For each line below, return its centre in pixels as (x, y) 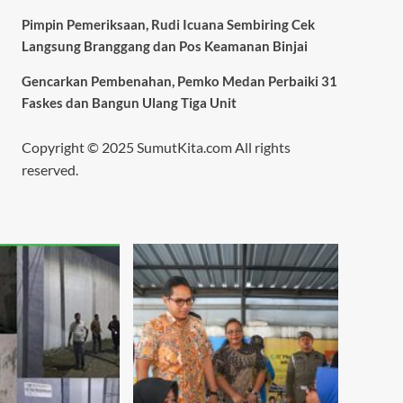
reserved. (49, 170)
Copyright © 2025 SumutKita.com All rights (156, 148)
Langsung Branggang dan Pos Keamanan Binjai (164, 46)
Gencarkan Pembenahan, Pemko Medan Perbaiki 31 (179, 81)
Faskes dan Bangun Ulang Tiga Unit (129, 103)
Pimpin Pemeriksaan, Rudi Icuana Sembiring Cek (168, 25)
